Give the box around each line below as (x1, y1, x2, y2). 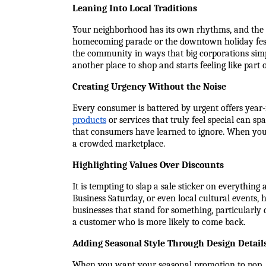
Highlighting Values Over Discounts (72, 160, 224, 170)
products (72, 115, 106, 125)
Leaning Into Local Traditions (72, 3, 197, 14)
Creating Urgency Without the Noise (72, 81, 226, 92)
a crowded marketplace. (72, 138, 165, 149)
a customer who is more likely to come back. (72, 217, 245, 227)
